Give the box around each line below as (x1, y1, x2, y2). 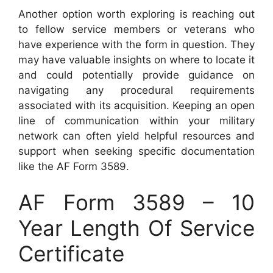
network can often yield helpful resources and (18, 129, 255, 142)
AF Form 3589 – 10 (18, 190, 255, 215)
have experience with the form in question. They (18, 38, 255, 51)
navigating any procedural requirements (18, 83, 255, 96)
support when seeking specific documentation (18, 144, 255, 157)
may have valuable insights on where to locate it (18, 53, 255, 66)
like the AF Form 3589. (18, 160, 129, 172)
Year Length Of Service (18, 215, 255, 241)
